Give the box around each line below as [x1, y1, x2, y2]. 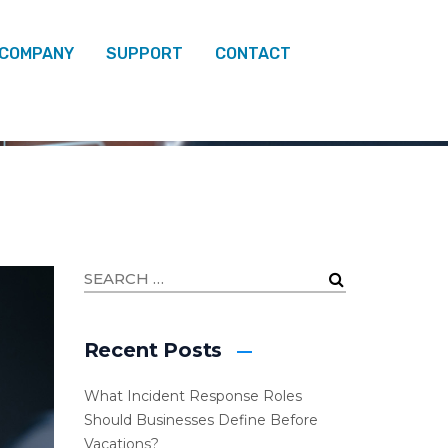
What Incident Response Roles [83, 387, 302, 405]
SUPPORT [106, 44, 183, 63]
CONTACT [215, 44, 291, 63]
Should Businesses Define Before [83, 411, 318, 429]
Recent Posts [83, 338, 223, 362]
